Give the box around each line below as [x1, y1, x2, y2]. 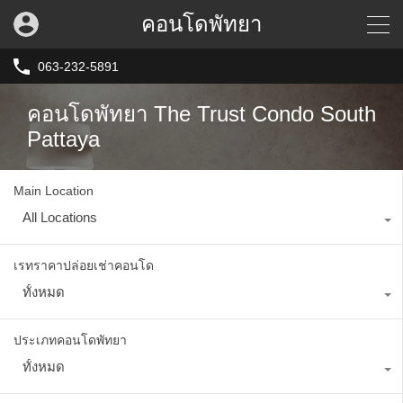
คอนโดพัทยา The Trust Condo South [27, 102, 376, 127]
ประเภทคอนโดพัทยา [13, 333, 127, 348]
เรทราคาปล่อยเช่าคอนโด [13, 258, 154, 273]
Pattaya [27, 127, 100, 152]
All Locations [22, 210, 97, 226]
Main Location [13, 184, 94, 199]
